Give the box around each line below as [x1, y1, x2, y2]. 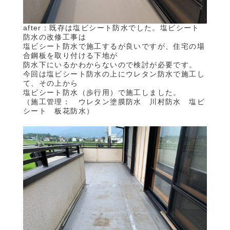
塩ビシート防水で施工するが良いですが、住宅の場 [23, 42, 205, 50]
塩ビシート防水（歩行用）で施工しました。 [23, 88, 181, 97]
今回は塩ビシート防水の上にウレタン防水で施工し [23, 69, 205, 78]
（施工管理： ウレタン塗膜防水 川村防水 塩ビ [23, 97, 205, 106]
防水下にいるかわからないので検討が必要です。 [23, 60, 197, 69]
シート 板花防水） [23, 106, 94, 115]
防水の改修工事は [23, 32, 86, 41]
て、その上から [23, 79, 79, 87]
